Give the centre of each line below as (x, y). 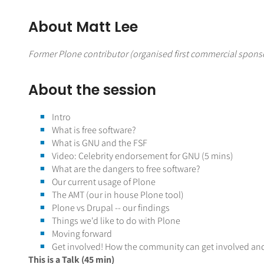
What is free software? (94, 130)
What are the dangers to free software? (126, 169)
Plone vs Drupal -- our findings (110, 208)
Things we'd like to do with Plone (116, 221)
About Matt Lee (83, 27)
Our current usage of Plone (103, 182)
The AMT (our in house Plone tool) (118, 195)
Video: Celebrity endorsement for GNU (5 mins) (142, 156)
